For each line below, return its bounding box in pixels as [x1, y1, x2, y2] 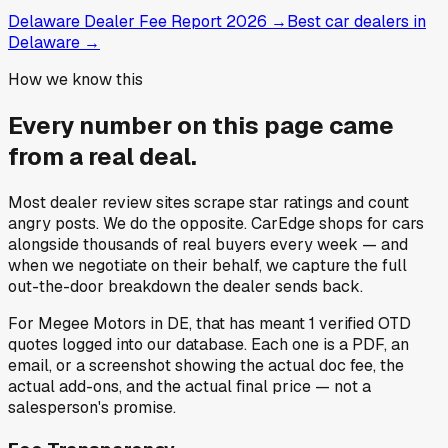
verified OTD [315, 313, 411, 335]
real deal [88, 141, 191, 173]
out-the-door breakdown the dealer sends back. [8, 276, 363, 298]
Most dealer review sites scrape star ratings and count [8, 192, 409, 214]
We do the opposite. [103, 213, 247, 235]
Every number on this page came [8, 110, 394, 142]
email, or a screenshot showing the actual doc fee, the [8, 355, 404, 377]
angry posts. [8, 213, 103, 235]
